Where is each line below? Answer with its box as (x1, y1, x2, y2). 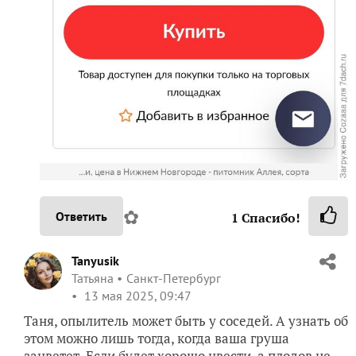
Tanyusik (72, 252, 119, 269)
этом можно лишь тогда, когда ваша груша (24, 328, 289, 347)
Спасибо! (238, 208, 300, 226)
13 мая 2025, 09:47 (81, 287, 192, 304)
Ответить (56, 207, 107, 224)
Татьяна (72, 269, 114, 286)
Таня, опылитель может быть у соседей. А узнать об (24, 311, 348, 330)
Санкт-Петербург (126, 269, 221, 286)
